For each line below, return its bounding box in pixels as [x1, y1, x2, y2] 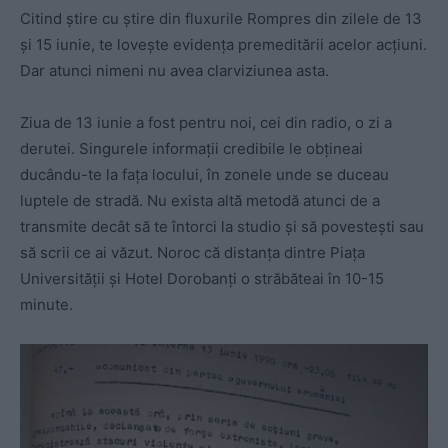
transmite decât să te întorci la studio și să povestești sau [20, 216, 424, 236]
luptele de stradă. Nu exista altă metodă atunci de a [20, 190, 380, 210]
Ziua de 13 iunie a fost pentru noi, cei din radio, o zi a [20, 112, 392, 132]
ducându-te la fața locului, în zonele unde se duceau [20, 164, 389, 184]
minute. [20, 294, 73, 314]
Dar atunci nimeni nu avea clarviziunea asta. [20, 60, 329, 80]
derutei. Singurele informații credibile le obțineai [20, 138, 363, 158]
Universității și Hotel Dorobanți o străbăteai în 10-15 [20, 268, 384, 288]
